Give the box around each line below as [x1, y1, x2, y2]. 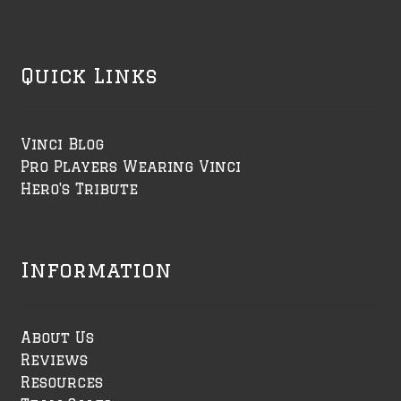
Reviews [20, 352, 88, 369]
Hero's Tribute [20, 180, 138, 197]
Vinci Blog [20, 135, 104, 152]
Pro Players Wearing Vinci [20, 158, 241, 175]
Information [20, 257, 172, 281]
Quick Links [20, 64, 158, 88]
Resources [20, 374, 103, 391]
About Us [20, 329, 94, 346]
